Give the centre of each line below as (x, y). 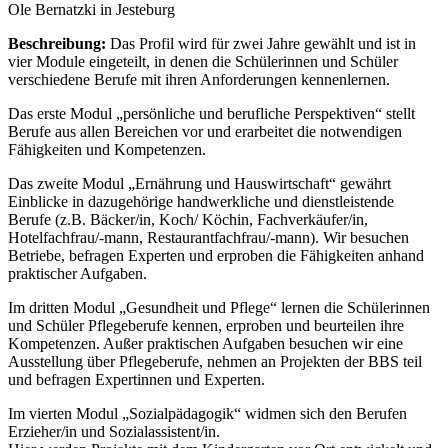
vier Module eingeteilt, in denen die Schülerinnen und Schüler (203, 61)
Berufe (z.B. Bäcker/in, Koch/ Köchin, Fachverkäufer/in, (188, 219)
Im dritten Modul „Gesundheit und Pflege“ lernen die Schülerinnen (219, 307)
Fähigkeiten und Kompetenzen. (107, 149)
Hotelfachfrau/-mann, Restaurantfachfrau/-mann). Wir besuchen (208, 237)
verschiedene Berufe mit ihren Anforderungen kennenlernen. (199, 79)
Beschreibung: (57, 43)
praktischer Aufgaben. (77, 273)
